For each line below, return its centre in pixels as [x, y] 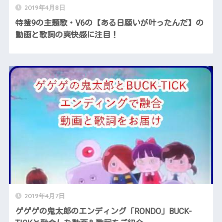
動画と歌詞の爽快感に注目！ [67, 35]
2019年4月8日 [45, 7]
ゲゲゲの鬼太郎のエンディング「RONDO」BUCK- [103, 211]
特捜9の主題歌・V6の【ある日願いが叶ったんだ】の [109, 23]
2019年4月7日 [44, 195]
